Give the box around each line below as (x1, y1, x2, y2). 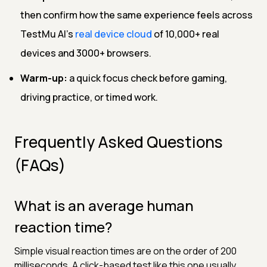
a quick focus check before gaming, (67, 71, 227, 85)
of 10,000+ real (152, 27, 219, 41)
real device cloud (75, 27, 152, 41)
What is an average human (14, 195, 194, 215)
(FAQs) (14, 154, 66, 176)
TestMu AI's (20, 27, 75, 41)
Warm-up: (20, 71, 67, 85)
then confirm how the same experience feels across (20, 8, 253, 21)
